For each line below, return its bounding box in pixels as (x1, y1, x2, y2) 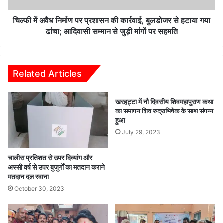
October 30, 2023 (14, 184, 64, 192)
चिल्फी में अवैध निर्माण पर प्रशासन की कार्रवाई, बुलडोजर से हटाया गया (13, 15, 210, 25)
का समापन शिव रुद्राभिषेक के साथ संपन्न (115, 107, 213, 115)
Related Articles (13, 68, 82, 79)
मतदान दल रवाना (8, 172, 49, 181)
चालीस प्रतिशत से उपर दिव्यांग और (8, 153, 92, 162)
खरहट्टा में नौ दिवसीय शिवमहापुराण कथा (115, 97, 213, 106)
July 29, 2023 (122, 128, 160, 136)
